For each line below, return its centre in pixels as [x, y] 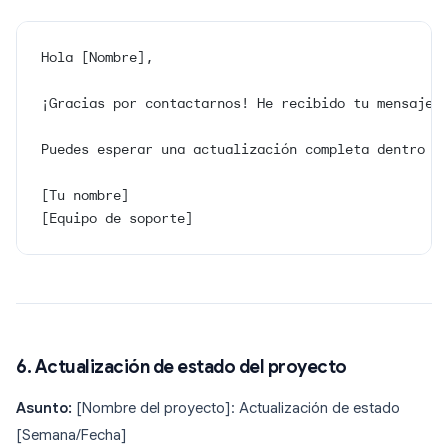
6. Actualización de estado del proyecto [181, 367]
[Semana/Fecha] [71, 435]
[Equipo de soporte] [117, 218]
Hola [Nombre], [97, 57]
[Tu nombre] [85, 195]
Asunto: [44, 408]
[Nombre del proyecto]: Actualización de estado [236, 408]
